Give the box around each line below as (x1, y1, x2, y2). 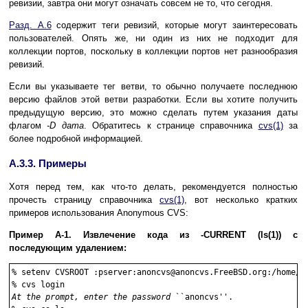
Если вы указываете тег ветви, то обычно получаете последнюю (9, 81, 298, 92)
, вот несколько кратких (184, 195, 298, 206)
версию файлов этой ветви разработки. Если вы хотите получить (9, 94, 298, 105)
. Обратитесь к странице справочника (83, 120, 258, 131)
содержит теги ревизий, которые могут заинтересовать (51, 20, 298, 31)
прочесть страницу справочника (9, 195, 159, 206)
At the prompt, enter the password (12, 292, 170, 302)
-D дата (47, 120, 84, 131)
